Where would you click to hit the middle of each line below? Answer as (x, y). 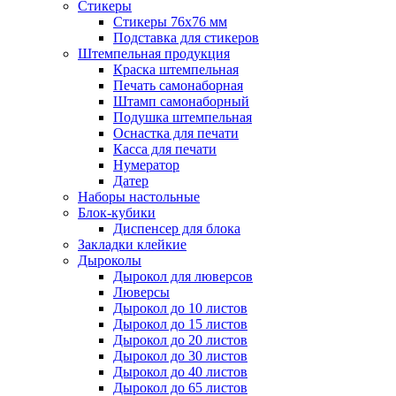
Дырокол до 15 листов (180, 324)
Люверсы (141, 293)
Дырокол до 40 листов (180, 372)
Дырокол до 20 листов (180, 340)
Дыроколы (110, 261)
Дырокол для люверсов (183, 277)
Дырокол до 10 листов (180, 308)
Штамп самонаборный (181, 102)
